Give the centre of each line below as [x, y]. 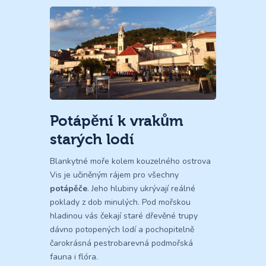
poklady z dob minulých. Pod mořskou [120, 202]
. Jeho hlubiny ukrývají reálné [141, 189]
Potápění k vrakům [117, 121]
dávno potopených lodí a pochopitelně [122, 230]
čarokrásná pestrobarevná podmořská [121, 243]
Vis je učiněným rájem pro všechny [114, 175]
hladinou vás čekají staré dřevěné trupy [124, 216]
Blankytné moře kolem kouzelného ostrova [130, 161]
